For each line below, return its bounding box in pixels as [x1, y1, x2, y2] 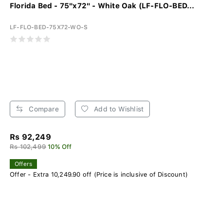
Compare [27, 105, 59, 113]
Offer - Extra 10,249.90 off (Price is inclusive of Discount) [10, 170, 188, 178]
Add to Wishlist [92, 105, 144, 113]
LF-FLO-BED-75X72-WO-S [10, 23, 88, 31]
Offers [15, 160, 33, 167]
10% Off [48, 143, 72, 150]
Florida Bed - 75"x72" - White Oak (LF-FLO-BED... [10, 1, 195, 10]
